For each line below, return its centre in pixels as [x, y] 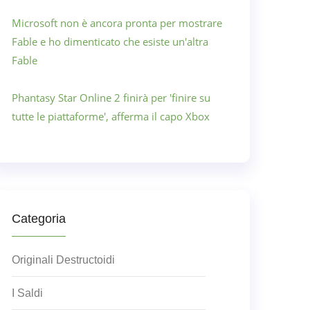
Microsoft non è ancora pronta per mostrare [117, 23]
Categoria [39, 219]
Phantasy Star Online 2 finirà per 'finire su [111, 98]
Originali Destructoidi [63, 260]
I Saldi [27, 293]
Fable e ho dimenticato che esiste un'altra [110, 42]
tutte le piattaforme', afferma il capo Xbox [111, 116]
